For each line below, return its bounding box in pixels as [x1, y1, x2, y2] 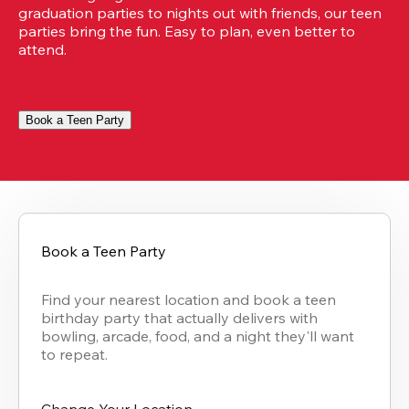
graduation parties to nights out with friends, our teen [18, 4, 382, 23]
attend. [18, 40, 67, 59]
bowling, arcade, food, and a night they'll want [41, 327, 354, 346]
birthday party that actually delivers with [41, 309, 318, 328]
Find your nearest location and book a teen [41, 290, 336, 309]
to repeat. [41, 345, 108, 364]
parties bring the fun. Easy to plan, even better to [18, 22, 355, 41]
